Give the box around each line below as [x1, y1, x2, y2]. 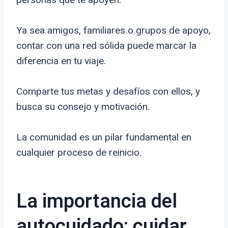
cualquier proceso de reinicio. [16, 147, 141, 159]
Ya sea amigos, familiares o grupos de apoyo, [16, 24, 211, 37]
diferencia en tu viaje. [16, 55, 106, 67]
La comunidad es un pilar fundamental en [16, 131, 191, 144]
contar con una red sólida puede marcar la [16, 40, 196, 52]
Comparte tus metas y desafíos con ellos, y [16, 85, 200, 98]
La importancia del [16, 187, 177, 216]
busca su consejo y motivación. [16, 101, 150, 113]
